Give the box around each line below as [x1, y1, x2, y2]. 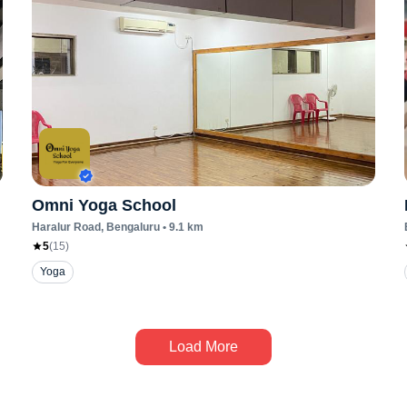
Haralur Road [31, 221, 101, 233]
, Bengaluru [100, 221, 160, 233]
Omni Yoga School [31, 196, 176, 214]
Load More [169, 339, 238, 354]
